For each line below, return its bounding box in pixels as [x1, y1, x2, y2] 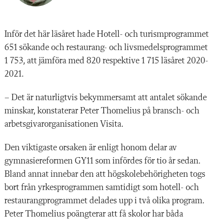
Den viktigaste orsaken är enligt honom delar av [4, 143, 177, 152]
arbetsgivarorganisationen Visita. [4, 119, 124, 129]
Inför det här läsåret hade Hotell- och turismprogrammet [4, 29, 209, 39]
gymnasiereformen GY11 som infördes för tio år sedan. [4, 156, 200, 165]
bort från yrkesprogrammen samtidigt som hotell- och [4, 183, 199, 192]
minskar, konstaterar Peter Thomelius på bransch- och [4, 106, 199, 115]
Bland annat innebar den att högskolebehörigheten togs [4, 169, 205, 179]
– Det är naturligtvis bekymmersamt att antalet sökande [4, 93, 207, 102]
